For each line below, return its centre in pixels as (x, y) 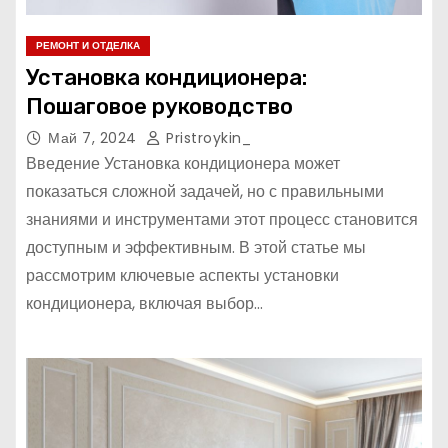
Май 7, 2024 (94, 138)
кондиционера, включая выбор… (144, 303)
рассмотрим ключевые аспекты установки (182, 275)
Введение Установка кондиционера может (183, 163)
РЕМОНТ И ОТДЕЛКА (88, 45)
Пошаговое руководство (159, 106)
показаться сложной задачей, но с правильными (205, 191)
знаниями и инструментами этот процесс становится (222, 219)
